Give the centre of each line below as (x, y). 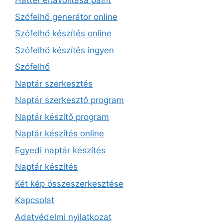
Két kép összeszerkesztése (69, 183)
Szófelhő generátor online (66, 17)
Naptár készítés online (59, 134)
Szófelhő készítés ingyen (64, 50)
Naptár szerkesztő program (69, 100)
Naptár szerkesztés (54, 83)
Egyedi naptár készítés (60, 150)
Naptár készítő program (62, 117)
